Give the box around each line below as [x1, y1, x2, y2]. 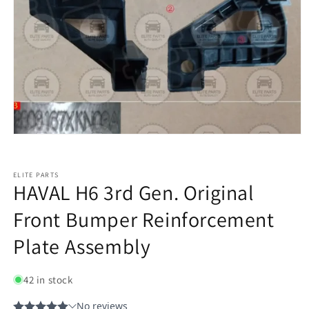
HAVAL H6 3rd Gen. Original [13, 179, 255, 207]
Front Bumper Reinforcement [13, 206, 275, 234]
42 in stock [23, 273, 73, 287]
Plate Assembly [13, 232, 151, 261]
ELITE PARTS [13, 170, 59, 180]
